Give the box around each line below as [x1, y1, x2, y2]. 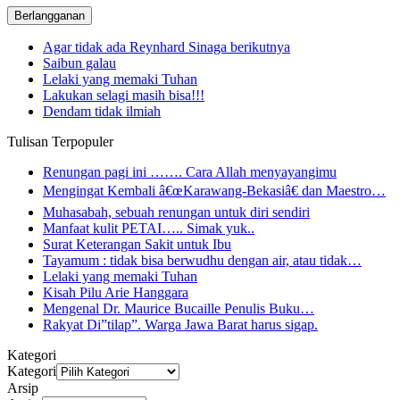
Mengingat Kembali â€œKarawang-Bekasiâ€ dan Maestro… [43, 183, 386, 199]
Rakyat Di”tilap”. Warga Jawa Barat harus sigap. [43, 317, 318, 333]
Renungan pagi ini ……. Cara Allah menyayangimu [43, 164, 337, 180]
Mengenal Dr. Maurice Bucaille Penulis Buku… [43, 301, 314, 317]
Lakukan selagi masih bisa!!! [43, 87, 204, 104]
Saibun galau [43, 55, 116, 71]
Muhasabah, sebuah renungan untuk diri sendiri [43, 204, 310, 221]
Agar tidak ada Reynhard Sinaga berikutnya [43, 39, 290, 55]
